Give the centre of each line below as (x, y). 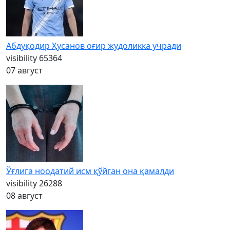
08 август (24, 196)
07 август (24, 70)
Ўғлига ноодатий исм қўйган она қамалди (90, 171)
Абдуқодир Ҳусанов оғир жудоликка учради (94, 46)
